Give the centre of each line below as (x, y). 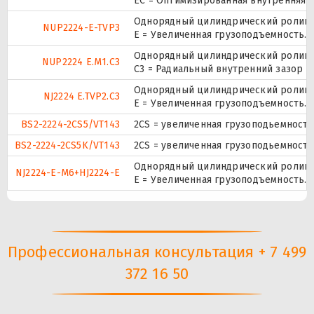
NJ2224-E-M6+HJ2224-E (68, 172)
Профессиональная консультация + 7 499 (157, 252)
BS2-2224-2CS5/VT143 (70, 124)
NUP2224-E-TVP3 (81, 27)
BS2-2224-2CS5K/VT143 (67, 145)
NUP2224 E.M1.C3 (81, 62)
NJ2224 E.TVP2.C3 (81, 96)
